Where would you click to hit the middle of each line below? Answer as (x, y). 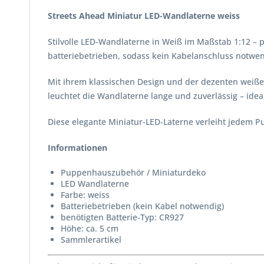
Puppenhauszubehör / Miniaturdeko (133, 172)
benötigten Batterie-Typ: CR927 (122, 217)
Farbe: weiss (85, 195)
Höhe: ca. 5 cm (90, 228)
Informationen (77, 148)
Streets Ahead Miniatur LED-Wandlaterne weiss (144, 16)
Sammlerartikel (91, 240)
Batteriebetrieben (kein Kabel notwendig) (142, 206)
